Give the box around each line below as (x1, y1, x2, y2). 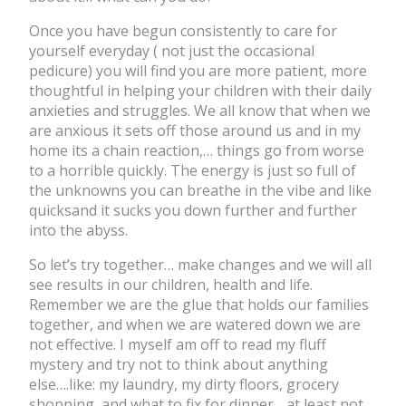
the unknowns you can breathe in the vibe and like (29, 180, 372, 201)
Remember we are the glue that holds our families (29, 295, 369, 315)
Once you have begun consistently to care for (29, 21, 337, 42)
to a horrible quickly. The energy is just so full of (29, 160, 356, 181)
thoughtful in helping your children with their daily (29, 81, 372, 101)
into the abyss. (29, 220, 128, 241)
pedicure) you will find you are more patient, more (29, 61, 367, 82)
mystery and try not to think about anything (29, 354, 328, 375)
